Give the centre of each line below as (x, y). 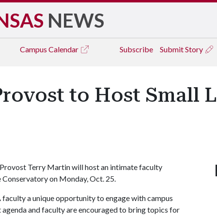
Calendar (64, 49)
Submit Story (182, 49)
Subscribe (136, 49)
